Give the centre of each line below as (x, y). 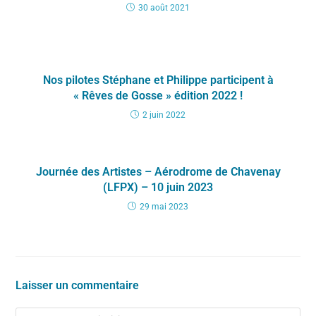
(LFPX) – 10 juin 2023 (158, 187)
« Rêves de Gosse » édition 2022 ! (158, 95)
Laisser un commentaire (78, 285)
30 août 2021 (164, 7)
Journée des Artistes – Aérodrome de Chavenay (158, 171)
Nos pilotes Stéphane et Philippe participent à (158, 80)
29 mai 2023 (164, 206)
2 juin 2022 (164, 115)
